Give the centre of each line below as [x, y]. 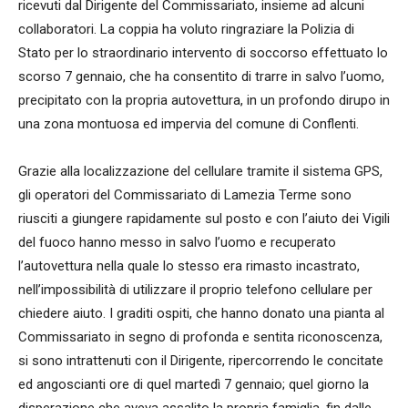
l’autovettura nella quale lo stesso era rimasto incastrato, [189, 266]
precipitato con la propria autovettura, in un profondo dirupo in [204, 101]
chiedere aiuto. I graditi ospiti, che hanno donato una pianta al [201, 314]
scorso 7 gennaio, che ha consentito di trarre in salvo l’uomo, [201, 77]
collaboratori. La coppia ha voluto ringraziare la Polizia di [186, 30]
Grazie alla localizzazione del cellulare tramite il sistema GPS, [200, 172]
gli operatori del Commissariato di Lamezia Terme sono [185, 195]
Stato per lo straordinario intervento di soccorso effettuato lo [203, 53]
